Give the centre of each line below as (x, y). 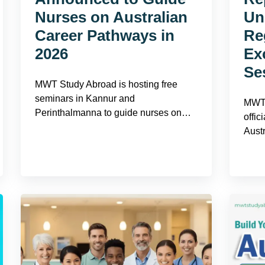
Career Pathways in (104, 35)
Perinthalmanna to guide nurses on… (113, 113)
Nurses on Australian (111, 17)
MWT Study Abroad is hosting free (106, 84)
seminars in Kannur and (85, 98)
